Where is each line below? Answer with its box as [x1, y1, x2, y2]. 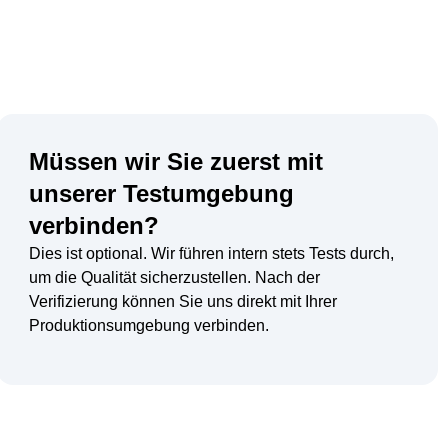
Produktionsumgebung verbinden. [28, 317, 269, 335]
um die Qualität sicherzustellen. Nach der [28, 269, 320, 287]
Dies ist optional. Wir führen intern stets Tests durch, [28, 245, 394, 263]
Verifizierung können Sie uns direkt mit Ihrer [28, 293, 337, 311]
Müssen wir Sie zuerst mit [28, 148, 323, 176]
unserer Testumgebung [28, 180, 294, 208]
